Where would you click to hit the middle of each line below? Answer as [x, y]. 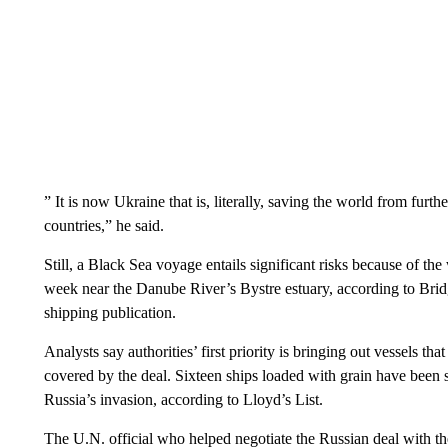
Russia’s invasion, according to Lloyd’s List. [183, 399]
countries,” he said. [103, 225]
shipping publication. [109, 312]
